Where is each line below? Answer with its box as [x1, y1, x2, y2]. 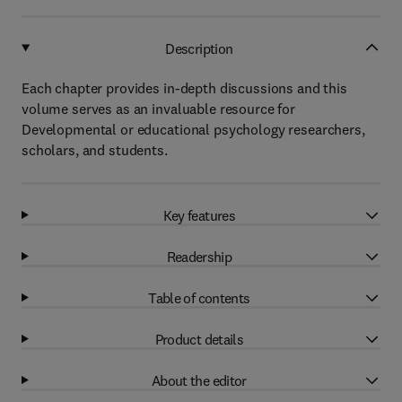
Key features [162, 205, 236, 224]
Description [165, 39, 233, 57]
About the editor [151, 371, 247, 389]
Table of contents [148, 288, 250, 307]
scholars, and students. [22, 141, 168, 159]
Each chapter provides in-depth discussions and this [22, 79, 347, 97]
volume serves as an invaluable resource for [22, 100, 295, 118]
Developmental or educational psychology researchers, [22, 120, 365, 138]
